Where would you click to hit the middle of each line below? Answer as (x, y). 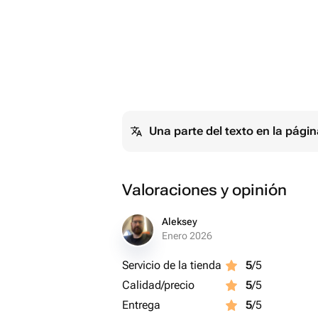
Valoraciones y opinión (204, 190)
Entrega (141, 305)
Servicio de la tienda (172, 265)
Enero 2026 (187, 236)
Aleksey (180, 221)
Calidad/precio (158, 285)
